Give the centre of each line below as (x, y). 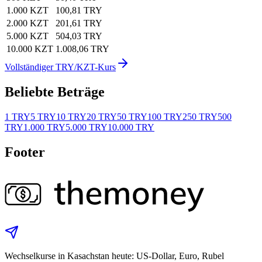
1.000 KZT (27, 11)
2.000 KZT (27, 23)
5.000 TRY (87, 127)
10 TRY (71, 116)
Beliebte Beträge (55, 92)
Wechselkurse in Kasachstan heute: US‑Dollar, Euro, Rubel (114, 256)
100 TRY (165, 116)
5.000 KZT (27, 36)
